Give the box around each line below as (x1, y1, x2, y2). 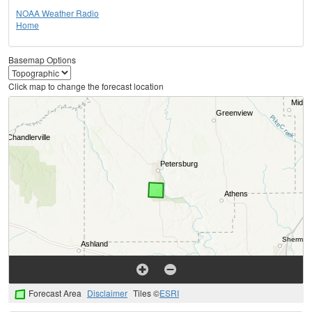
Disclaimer (87, 287, 127, 299)
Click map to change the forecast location (8, 80, 164, 93)
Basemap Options (8, 54, 76, 66)
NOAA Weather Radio (16, 7, 99, 19)
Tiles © (133, 287, 159, 299)
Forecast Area (29, 287, 81, 299)
